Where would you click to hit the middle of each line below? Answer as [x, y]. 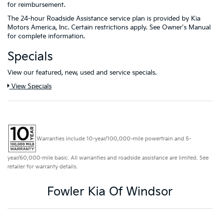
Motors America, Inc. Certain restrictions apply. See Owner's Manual [109, 27]
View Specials [30, 86]
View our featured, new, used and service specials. [82, 72]
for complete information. [46, 36]
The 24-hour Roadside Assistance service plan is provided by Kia [104, 18]
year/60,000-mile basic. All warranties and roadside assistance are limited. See [108, 158]
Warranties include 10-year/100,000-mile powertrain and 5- [114, 138]
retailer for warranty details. [42, 166]
